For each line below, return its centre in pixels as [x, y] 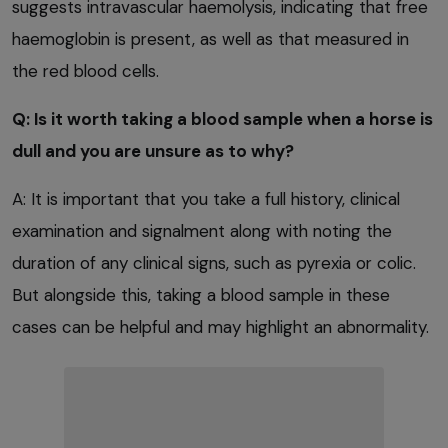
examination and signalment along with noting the [202, 230]
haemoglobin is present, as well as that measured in [210, 38]
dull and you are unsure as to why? [153, 150]
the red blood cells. [85, 70]
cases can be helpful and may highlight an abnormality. [220, 326]
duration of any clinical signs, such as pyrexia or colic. [214, 262]
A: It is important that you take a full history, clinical [206, 198]
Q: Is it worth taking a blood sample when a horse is [222, 118]
